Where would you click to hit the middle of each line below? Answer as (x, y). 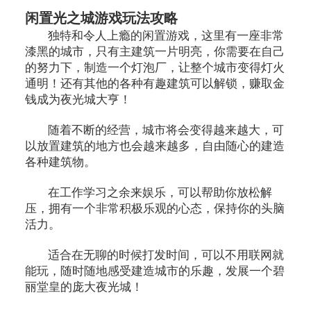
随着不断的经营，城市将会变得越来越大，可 (166, 131)
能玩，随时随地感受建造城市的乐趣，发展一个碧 (154, 271)
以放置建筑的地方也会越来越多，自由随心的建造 (154, 146)
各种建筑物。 (60, 162)
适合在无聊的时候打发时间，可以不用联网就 (166, 255)
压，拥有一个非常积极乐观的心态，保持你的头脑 (154, 209)
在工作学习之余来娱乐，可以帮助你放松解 (160, 193)
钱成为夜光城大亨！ (78, 100)
